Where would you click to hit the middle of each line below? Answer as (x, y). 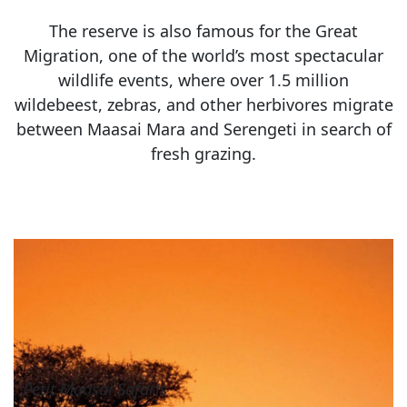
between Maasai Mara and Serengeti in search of (203, 129)
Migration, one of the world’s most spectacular (203, 55)
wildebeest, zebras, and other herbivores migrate (203, 104)
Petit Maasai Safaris (95, 388)
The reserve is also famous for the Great (203, 30)
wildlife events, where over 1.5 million (203, 79)
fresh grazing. (203, 153)
